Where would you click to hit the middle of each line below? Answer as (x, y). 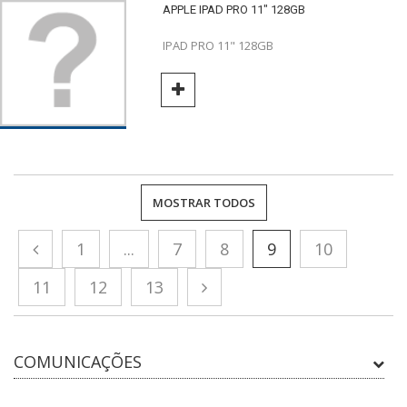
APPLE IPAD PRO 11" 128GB (233, 10)
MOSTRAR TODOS (203, 203)
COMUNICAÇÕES (78, 362)
